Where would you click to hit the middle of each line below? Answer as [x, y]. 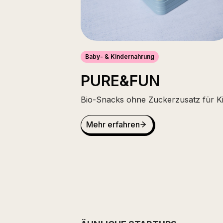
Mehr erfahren [113, 124]
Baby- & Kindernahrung [120, 56]
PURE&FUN [120, 81]
